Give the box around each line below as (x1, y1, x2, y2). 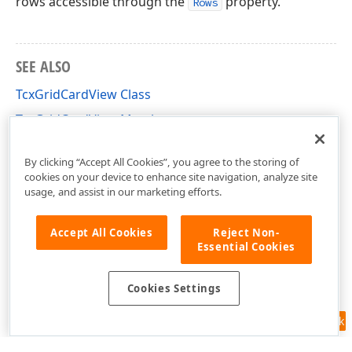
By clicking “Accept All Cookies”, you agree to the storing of (24, 154, 299, 169)
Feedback (295, 313, 344, 328)
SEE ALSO (16, 56, 71, 77)
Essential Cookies (196, 239, 296, 254)
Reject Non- (213, 225, 280, 240)
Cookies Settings (126, 281, 222, 296)
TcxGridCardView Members (16, 111, 178, 128)
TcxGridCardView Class (16, 86, 151, 103)
